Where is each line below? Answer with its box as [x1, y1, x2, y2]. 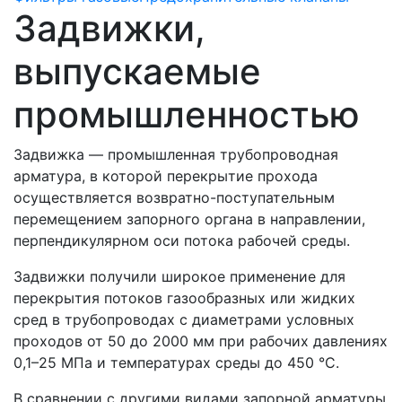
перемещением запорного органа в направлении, [13, 209, 365, 228]
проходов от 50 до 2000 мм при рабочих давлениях [13, 331, 388, 350]
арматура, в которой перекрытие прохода [13, 166, 318, 185]
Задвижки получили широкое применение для [13, 267, 345, 285]
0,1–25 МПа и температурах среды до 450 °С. [13, 353, 339, 371]
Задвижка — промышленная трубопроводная [13, 144, 338, 163]
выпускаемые [13, 48, 261, 93]
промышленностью [13, 92, 360, 136]
